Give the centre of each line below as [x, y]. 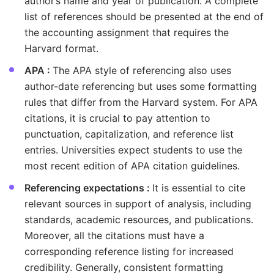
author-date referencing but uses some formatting [141, 87]
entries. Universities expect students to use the [133, 150]
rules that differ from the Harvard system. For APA [141, 102]
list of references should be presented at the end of [144, 17]
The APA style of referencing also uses [142, 71]
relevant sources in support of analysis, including [138, 204]
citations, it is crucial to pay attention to [117, 118]
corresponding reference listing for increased [129, 252]
